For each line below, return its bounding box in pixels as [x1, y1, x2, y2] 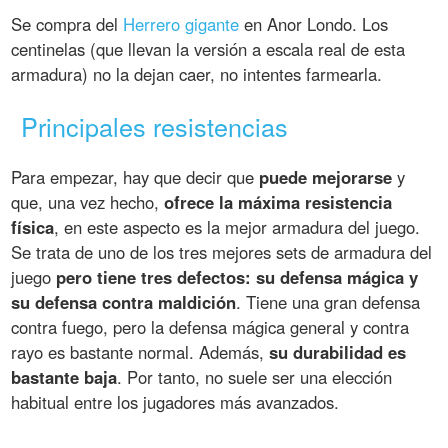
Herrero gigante [123, 12, 240, 37]
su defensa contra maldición [11, 289, 237, 314]
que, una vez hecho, [11, 189, 165, 214]
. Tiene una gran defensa [236, 289, 421, 314]
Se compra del [11, 12, 124, 37]
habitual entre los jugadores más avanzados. [11, 389, 340, 414]
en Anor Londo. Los [239, 12, 389, 37]
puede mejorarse [259, 164, 393, 189]
